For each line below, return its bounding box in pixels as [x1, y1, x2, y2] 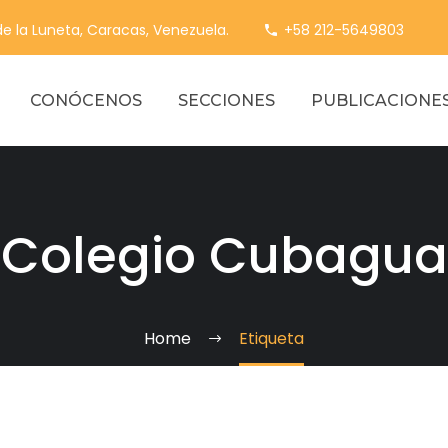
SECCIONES [178, 91, 275, 110]
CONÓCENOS [30, 91, 142, 110]
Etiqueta [239, 327, 304, 350]
